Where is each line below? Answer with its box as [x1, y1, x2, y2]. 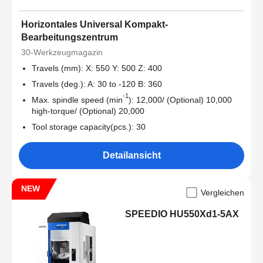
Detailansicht [102, 150, 161, 161]
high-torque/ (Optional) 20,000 [32, 106, 144, 116]
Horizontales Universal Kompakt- [21, 19, 168, 30]
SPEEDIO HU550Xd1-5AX [125, 209, 240, 220]
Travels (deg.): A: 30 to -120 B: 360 [32, 79, 162, 89]
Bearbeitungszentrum [21, 32, 118, 43]
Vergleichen [201, 188, 244, 198]
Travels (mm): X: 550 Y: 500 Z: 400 [32, 63, 162, 73]
